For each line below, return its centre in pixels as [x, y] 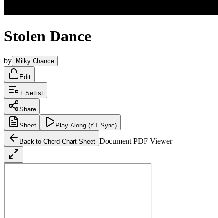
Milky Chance [35, 61]
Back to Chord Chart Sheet [57, 141]
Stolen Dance [47, 36]
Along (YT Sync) [92, 125]
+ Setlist [31, 93]
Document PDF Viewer [136, 141]
